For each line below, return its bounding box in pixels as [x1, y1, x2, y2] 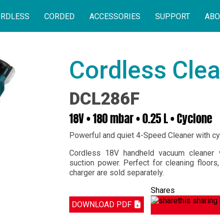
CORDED [44, 12, 75, 21]
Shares [151, 186, 175, 195]
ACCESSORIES [89, 12, 140, 21]
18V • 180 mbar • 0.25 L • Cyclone [69, 114, 212, 126]
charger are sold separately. [69, 168, 164, 177]
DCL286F [69, 89, 139, 109]
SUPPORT [155, 12, 190, 21]
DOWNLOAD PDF [72, 199, 134, 209]
